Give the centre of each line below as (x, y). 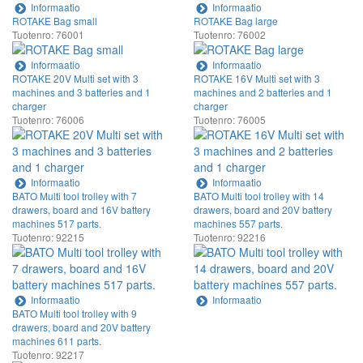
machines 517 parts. (57, 223)
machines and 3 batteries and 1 (81, 92)
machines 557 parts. (238, 223)
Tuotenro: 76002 (230, 34)
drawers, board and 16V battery (81, 209)
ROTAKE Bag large (236, 20)
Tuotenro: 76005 (230, 119)
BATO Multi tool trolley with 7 (75, 195)
